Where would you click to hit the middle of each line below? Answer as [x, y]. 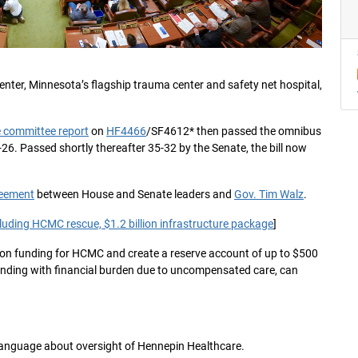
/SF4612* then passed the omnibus [234, 131]
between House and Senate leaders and [134, 195]
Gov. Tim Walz [269, 195]
